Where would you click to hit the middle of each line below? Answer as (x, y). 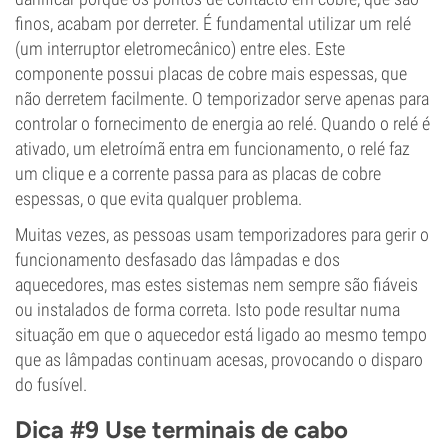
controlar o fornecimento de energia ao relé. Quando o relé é (222, 123)
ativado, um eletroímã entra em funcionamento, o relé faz (212, 148)
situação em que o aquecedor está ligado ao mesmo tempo (221, 334)
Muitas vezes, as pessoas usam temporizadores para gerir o (222, 234)
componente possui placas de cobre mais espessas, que (211, 73)
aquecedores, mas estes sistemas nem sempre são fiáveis (216, 284)
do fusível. (51, 384)
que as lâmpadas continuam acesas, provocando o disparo (219, 359)
